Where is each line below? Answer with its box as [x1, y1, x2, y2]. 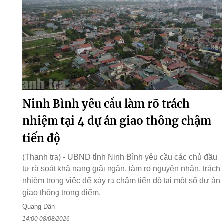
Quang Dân [22, 203, 55, 211]
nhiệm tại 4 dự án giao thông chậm [22, 114, 211, 128]
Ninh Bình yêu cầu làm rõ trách [22, 97, 190, 111]
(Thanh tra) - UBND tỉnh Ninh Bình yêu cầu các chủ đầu [22, 153, 217, 162]
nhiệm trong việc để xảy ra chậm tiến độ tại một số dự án [22, 176, 220, 185]
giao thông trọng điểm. [22, 188, 101, 197]
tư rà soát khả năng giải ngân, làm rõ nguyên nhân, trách [22, 165, 220, 173]
